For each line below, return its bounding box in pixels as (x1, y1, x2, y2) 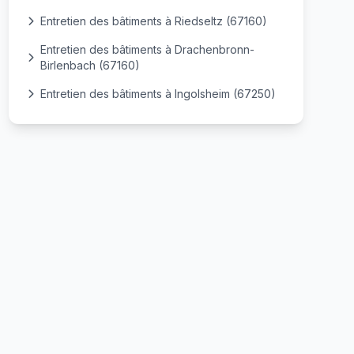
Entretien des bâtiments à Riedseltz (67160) (40, 14, 267, 28)
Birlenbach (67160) (40, 58, 140, 72)
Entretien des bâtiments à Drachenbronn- (40, 43, 254, 56)
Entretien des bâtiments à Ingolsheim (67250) (40, 87, 276, 100)
